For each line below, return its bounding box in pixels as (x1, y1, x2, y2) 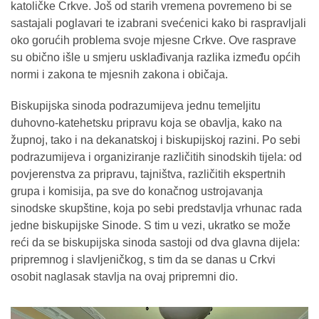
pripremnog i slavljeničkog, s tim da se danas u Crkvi (11, 253, 276, 266)
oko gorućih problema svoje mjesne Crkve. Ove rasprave (11, 34, 296, 47)
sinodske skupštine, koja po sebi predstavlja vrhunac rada (11, 202, 302, 215)
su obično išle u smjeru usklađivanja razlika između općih (11, 51, 300, 64)
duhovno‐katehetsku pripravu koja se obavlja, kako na (11, 117, 282, 130)
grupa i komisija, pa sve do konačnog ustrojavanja (11, 185, 263, 198)
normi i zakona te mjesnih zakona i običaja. (11, 68, 228, 81)
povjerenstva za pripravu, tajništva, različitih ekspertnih (11, 168, 286, 181)
